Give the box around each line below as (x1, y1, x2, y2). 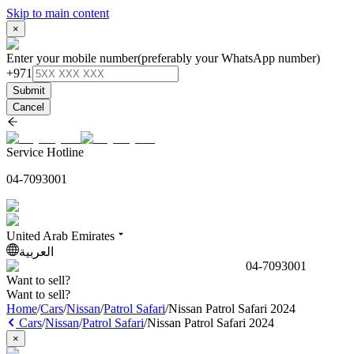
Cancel (13, 101, 44, 113)
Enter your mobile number (6, 51, 137, 65)
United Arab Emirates (6, 229, 115, 243)
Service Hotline (6, 145, 84, 159)
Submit (13, 85, 45, 96)
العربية (19, 245, 54, 258)
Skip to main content (6, 6, 109, 20)
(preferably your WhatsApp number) (137, 51, 320, 65)
